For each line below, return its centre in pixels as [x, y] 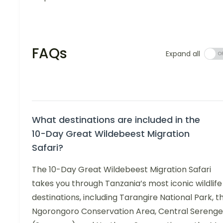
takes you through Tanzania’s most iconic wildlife [127, 183]
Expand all [183, 54]
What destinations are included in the [116, 119]
